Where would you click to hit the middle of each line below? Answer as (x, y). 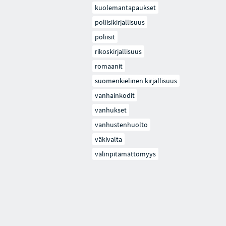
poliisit (105, 37)
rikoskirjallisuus (119, 51)
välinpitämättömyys (126, 154)
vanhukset (111, 110)
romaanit (109, 66)
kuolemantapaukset (126, 8)
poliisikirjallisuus (120, 22)
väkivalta (109, 139)
